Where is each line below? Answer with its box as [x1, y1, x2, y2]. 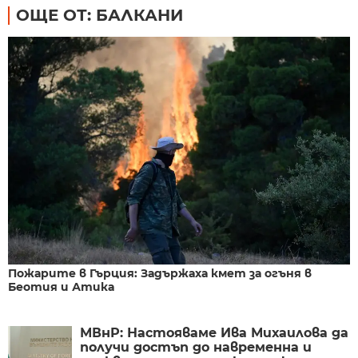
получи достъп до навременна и [80, 340, 312, 356]
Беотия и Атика [8, 280, 114, 295]
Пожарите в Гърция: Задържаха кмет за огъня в [8, 266, 312, 281]
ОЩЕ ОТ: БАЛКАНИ [16, 5, 183, 25]
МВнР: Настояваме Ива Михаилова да [80, 325, 348, 341]
